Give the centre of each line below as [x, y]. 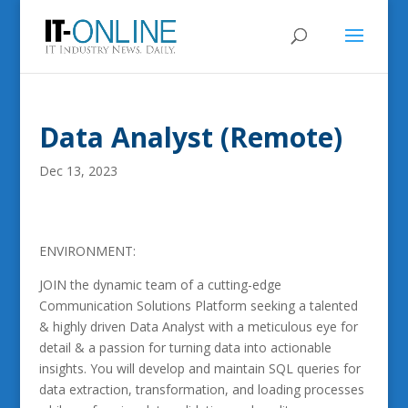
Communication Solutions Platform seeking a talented [198, 306]
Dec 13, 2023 [78, 171]
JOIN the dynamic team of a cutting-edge [160, 285]
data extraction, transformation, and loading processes [201, 389]
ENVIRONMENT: [87, 251]
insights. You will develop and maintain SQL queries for [199, 368]
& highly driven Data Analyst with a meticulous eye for [198, 326]
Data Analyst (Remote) [190, 137]
